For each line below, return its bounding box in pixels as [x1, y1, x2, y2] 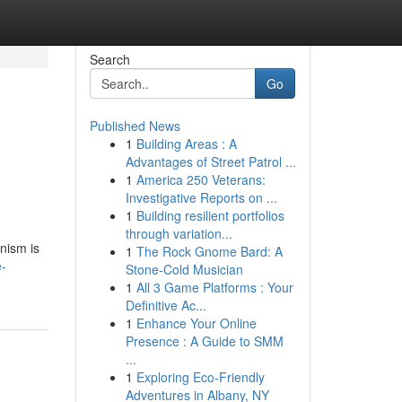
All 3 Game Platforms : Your [135, 278, 293, 296]
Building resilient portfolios [135, 206, 284, 224]
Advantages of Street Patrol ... [125, 153, 296, 170]
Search [89, 50, 130, 68]
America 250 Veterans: [135, 170, 266, 188]
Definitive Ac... [125, 296, 206, 314]
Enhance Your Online [135, 314, 257, 332]
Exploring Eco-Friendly [135, 368, 265, 386]
